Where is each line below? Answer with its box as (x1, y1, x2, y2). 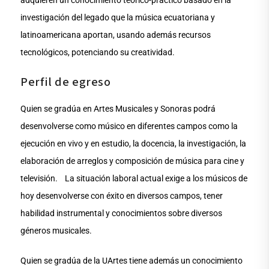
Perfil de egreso (20, 74, 111, 91)
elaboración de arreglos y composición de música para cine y (20, 156, 245, 166)
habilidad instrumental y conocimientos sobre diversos (20, 208, 223, 219)
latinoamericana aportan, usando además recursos (20, 30, 211, 40)
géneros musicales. (20, 226, 92, 236)
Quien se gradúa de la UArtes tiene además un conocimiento (20, 256, 243, 266)
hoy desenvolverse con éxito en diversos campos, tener (20, 191, 223, 201)
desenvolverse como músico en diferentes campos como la (20, 121, 238, 131)
